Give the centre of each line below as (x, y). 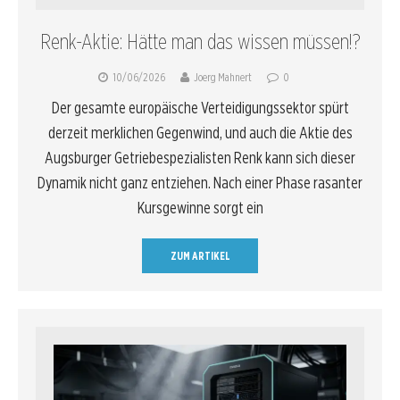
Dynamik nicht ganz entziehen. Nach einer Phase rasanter (200, 182)
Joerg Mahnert (222, 77)
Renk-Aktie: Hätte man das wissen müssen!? (200, 41)
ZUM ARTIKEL (200, 255)
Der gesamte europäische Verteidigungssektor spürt (200, 107)
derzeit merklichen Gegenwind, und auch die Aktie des (200, 132)
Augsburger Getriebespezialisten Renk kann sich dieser (200, 157)
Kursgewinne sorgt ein (200, 207)
